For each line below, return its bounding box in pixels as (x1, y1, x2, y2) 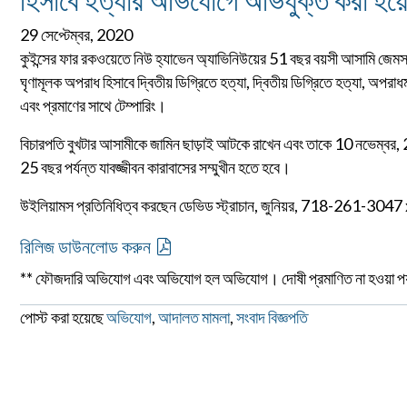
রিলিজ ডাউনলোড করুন (20, 235, 151, 258)
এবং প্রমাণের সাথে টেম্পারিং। (20, 95, 166, 116)
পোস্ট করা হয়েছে (20, 306, 106, 327)
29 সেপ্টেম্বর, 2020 (20, 25, 133, 45)
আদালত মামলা (158, 306, 230, 327)
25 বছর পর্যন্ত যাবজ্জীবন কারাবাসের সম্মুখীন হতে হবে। (20, 157, 291, 178)
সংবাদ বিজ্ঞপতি (236, 306, 308, 327)
